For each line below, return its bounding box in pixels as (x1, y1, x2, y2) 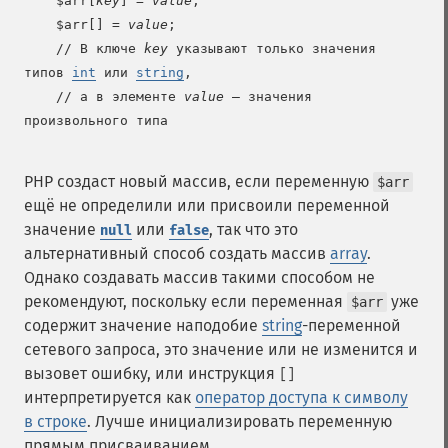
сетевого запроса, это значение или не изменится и (24, 340, 418, 359)
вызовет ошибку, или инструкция (24, 364, 279, 383)
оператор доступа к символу (195, 388, 408, 407)
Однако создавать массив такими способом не (24, 268, 375, 287)
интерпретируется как (24, 388, 195, 407)
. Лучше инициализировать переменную (87, 412, 392, 431)
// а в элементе (56, 89, 184, 104)
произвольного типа (24, 113, 168, 128)
